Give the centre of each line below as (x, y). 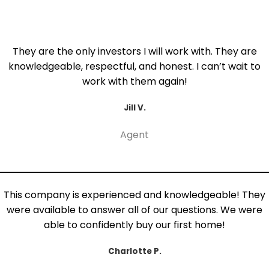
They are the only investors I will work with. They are (134, 51)
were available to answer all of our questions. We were (134, 210)
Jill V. (134, 107)
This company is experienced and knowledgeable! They (134, 195)
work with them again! (134, 81)
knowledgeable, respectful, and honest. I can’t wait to (134, 66)
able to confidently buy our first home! (134, 225)
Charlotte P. (134, 252)
